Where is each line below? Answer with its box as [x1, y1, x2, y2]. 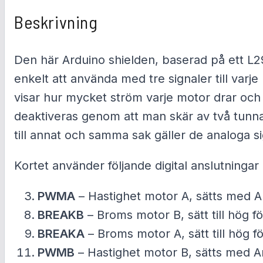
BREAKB [38, 208, 84, 222]
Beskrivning [14, 11, 98, 33]
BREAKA [38, 227, 85, 241]
